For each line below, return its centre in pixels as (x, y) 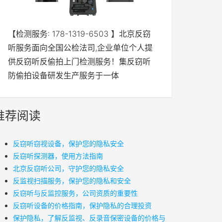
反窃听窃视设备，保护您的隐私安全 (68, 143)
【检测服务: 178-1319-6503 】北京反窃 (79, 34)
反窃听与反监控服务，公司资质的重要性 (75, 193)
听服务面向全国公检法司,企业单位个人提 (80, 48)
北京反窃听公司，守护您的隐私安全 (68, 168)
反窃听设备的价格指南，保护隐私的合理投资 (82, 205)
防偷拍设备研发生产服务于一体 (63, 75)
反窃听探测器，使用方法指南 (58, 156)
